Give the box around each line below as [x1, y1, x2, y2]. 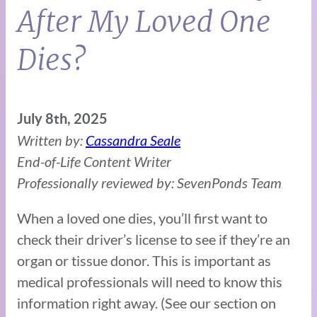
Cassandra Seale [86, 131, 180, 149]
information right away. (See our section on [17, 294, 276, 311]
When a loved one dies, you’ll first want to [17, 209, 267, 226]
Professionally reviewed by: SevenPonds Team [17, 173, 282, 191]
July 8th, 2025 [17, 110, 108, 127]
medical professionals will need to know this [17, 272, 282, 290]
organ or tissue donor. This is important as [17, 251, 271, 269]
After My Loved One [17, 4, 271, 40]
